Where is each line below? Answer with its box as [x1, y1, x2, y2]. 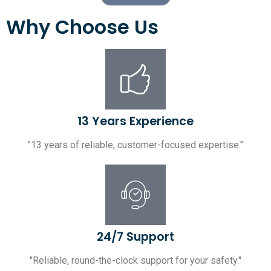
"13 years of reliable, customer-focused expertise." [28, 139, 243, 151]
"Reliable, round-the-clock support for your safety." [30, 254, 241, 266]
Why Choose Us [6, 13, 158, 41]
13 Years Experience [77, 113, 194, 129]
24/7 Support [97, 228, 174, 245]
